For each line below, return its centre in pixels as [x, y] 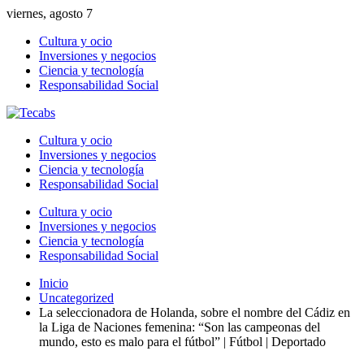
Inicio [54, 283]
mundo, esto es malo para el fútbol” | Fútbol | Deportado [182, 342]
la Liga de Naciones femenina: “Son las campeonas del [180, 327]
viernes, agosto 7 [50, 13]
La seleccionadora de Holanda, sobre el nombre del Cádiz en [195, 312]
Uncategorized [76, 298]
